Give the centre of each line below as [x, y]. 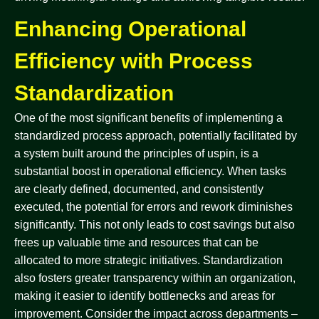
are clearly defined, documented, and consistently [139, 189]
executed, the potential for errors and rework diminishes [153, 207]
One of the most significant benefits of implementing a [148, 118]
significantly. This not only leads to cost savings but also [155, 225]
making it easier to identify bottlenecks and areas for [145, 296]
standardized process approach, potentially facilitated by [156, 136]
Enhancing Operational [130, 29]
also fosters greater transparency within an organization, [155, 278]
